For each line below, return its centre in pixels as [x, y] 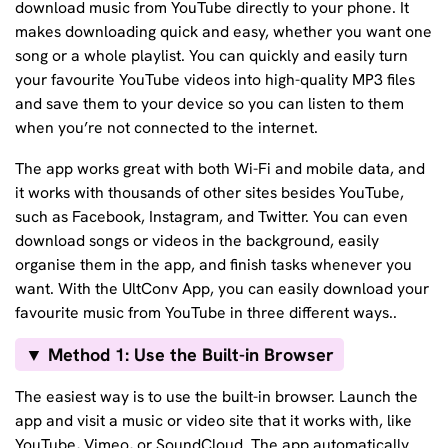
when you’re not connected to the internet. [166, 127]
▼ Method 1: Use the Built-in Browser [179, 354]
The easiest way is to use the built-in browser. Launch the [216, 397]
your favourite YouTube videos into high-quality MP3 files [215, 79]
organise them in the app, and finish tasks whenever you [213, 265]
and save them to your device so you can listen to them [209, 103]
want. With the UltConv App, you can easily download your [222, 289]
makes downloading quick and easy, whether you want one [223, 31]
